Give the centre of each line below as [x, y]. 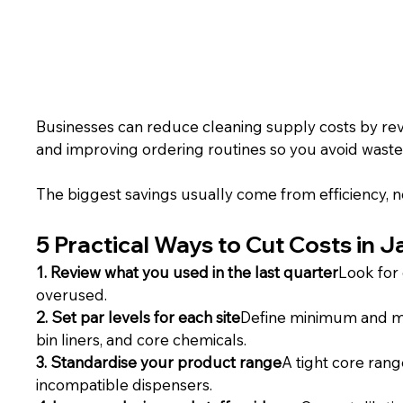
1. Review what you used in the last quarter [188, 273]
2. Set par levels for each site [139, 318]
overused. [72, 295]
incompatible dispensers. [125, 385]
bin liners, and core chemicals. [142, 340]
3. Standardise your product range [159, 363]
